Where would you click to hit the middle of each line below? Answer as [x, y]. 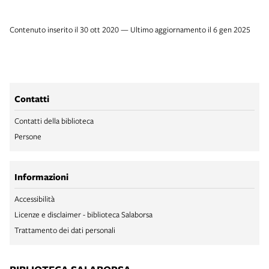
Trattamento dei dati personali [65, 230]
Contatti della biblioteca [54, 120]
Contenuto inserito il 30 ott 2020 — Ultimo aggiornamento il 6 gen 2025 [130, 29]
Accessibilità [35, 198]
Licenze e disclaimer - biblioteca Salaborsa [83, 214]
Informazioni [41, 177]
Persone [28, 136]
